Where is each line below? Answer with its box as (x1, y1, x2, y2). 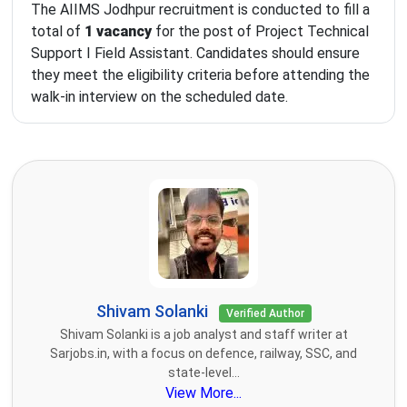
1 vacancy (84, 23, 152, 41)
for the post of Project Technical (152, 23, 369, 41)
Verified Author (225, 307, 304, 321)
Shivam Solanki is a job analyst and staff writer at (59, 327, 348, 342)
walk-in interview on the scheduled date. (31, 88, 288, 106)
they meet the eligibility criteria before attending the (31, 66, 370, 84)
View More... (165, 384, 242, 402)
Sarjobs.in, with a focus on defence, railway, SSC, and (50, 346, 357, 362)
